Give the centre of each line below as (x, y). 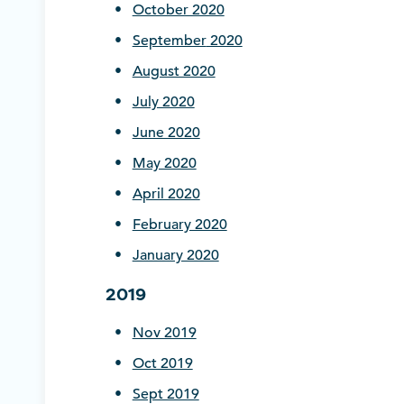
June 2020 (166, 133)
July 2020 (163, 102)
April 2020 (166, 194)
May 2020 (164, 164)
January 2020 (175, 256)
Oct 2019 (162, 364)
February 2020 (179, 225)
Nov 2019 (164, 333)
